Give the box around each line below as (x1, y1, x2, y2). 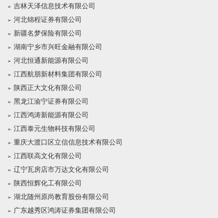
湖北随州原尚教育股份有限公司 (14, 193, 109, 200)
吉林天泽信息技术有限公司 (14, 2, 95, 10)
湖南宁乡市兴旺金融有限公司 (14, 43, 102, 51)
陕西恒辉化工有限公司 (14, 180, 82, 187)
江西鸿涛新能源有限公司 (14, 111, 89, 119)
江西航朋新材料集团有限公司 (14, 71, 102, 78)
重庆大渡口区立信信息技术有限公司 (14, 139, 123, 146)
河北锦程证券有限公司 (14, 16, 82, 23)
